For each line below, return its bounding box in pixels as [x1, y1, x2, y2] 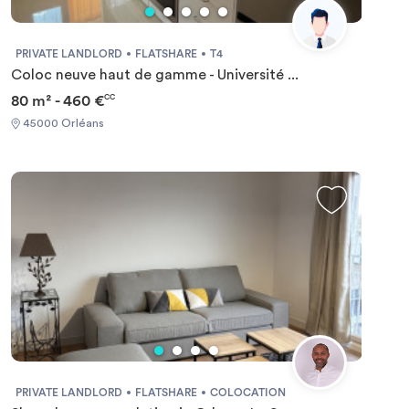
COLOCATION [209, 386, 286, 398]
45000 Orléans [19, 117, 104, 129]
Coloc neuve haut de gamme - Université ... [10, 68, 299, 82]
